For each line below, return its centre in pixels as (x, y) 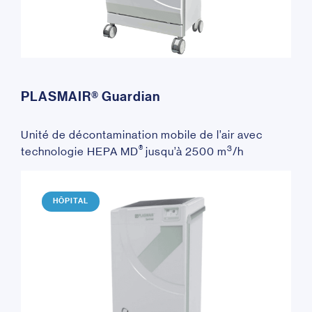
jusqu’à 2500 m (186, 151)
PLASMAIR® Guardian (91, 96)
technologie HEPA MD (80, 151)
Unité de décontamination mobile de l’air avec (142, 134)
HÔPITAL (71, 201)
